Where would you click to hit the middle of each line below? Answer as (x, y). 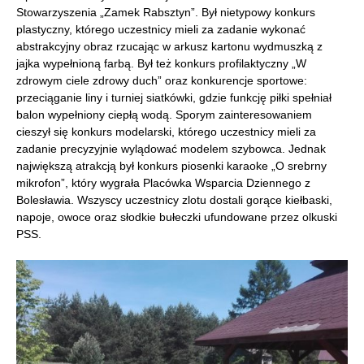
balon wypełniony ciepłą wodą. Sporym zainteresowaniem (164, 115)
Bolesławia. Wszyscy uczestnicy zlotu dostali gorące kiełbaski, (174, 200)
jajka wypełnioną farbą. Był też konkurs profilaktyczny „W (161, 63)
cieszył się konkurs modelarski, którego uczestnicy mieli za (166, 132)
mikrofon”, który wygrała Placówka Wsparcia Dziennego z (163, 183)
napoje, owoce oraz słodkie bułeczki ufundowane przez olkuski (177, 217)
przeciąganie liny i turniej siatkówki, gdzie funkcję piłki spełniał (174, 97)
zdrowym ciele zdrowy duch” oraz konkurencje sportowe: (162, 80)
